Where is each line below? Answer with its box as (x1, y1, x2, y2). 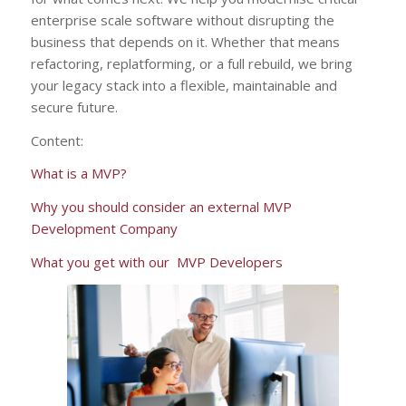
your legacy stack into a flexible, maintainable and (30, 75, 337, 94)
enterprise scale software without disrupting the (30, 10, 334, 29)
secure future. (30, 97, 118, 116)
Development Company (30, 219, 178, 237)
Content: (30, 130, 83, 150)
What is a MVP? (30, 164, 127, 183)
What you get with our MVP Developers (30, 252, 283, 271)
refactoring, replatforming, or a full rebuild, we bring (30, 53, 353, 72)
